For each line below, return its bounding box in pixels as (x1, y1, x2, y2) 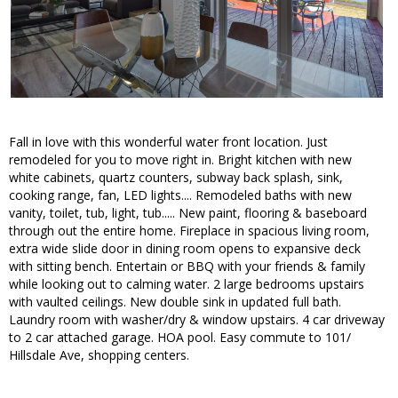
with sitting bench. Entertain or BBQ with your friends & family (9, 258, 365, 275)
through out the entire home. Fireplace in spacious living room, (9, 222, 370, 240)
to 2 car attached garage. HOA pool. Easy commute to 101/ (9, 329, 351, 346)
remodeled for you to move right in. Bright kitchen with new (9, 151, 352, 169)
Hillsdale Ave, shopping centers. (9, 346, 189, 364)
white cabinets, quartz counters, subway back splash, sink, (9, 169, 343, 187)
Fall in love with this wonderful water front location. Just (9, 133, 328, 151)
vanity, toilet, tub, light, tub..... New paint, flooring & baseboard (9, 204, 367, 222)
